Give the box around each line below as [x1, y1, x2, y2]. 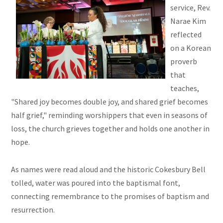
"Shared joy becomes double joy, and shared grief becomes [11, 97, 209, 107]
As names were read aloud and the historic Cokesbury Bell [11, 164, 206, 175]
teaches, [170, 83, 200, 94]
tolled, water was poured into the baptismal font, [11, 178, 181, 188]
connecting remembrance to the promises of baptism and [11, 191, 210, 202]
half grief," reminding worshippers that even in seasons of [11, 110, 208, 120]
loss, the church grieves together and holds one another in [11, 123, 210, 134]
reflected [170, 29, 202, 40]
